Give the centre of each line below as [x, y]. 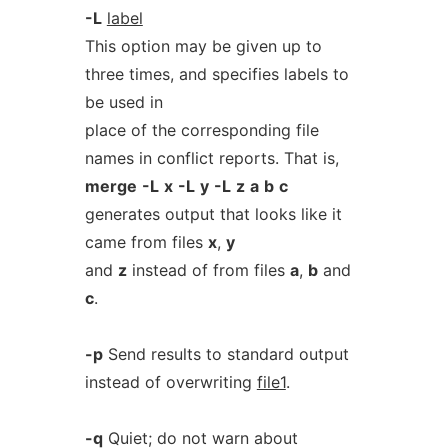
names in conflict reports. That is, [211, 158]
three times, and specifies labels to [216, 74]
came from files [146, 242]
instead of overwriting [170, 382]
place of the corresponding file [201, 130]
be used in [123, 102]
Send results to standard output [225, 354]
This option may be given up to [203, 46]
